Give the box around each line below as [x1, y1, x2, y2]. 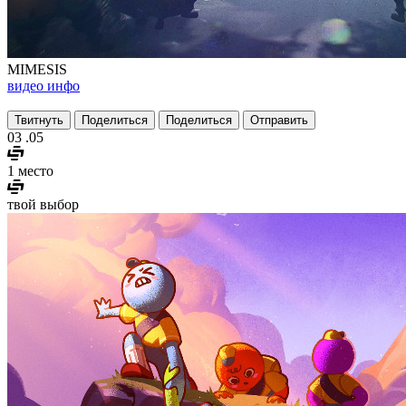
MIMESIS [7, 61, 67, 77]
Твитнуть [14, 112, 63, 127]
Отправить [250, 112, 308, 127]
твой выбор [7, 196, 79, 212]
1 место [7, 162, 53, 179]
